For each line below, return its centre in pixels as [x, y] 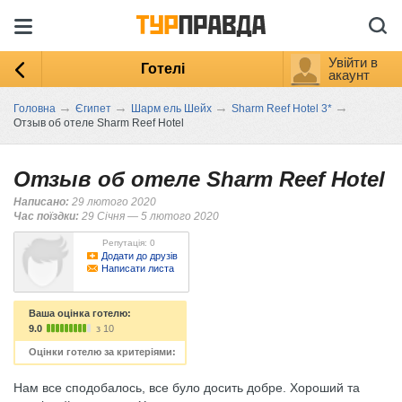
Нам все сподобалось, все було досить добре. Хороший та [187, 388]
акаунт [349, 75]
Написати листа [138, 268]
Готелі [163, 69]
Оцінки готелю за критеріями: [102, 352]
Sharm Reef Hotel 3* [282, 109]
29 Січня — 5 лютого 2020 [149, 216]
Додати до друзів [140, 256]
